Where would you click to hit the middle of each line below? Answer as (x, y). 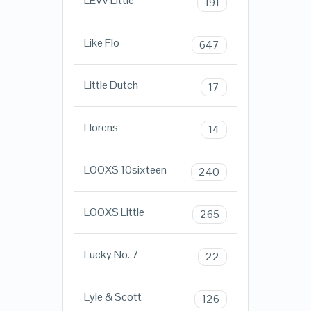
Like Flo (101, 43)
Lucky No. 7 (111, 255)
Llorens (101, 128)
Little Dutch (111, 85)
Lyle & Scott (112, 297)
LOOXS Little (114, 212)
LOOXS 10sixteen (125, 170)
